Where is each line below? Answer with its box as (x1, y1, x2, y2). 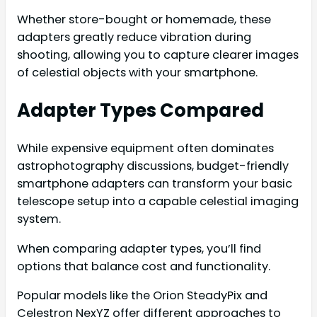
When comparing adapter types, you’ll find (17, 240, 261, 257)
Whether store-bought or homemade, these (17, 11, 271, 28)
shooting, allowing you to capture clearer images (17, 46, 299, 63)
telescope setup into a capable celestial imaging (17, 193, 299, 210)
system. (17, 211, 61, 228)
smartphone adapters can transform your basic (17, 175, 292, 192)
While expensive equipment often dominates (17, 140, 274, 157)
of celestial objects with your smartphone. (17, 64, 258, 81)
